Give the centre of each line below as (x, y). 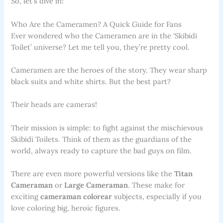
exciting (26, 197)
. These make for (157, 185)
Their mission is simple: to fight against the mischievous (107, 127)
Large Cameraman (96, 185)
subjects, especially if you (157, 197)
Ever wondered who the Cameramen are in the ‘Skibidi (104, 35)
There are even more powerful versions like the (93, 174)
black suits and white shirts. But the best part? (91, 82)
